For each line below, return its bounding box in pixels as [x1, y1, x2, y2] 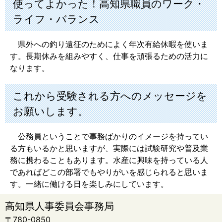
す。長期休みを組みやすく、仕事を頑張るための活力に [10, 51, 208, 61]
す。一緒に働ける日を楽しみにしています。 [10, 179, 168, 189]
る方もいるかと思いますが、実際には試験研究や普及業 [10, 143, 208, 154]
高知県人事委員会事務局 [5, 200, 114, 213]
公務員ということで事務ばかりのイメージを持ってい [10, 131, 208, 142]
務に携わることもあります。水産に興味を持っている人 [10, 155, 208, 166]
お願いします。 [13, 105, 88, 118]
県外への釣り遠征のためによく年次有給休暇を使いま [10, 39, 208, 50]
